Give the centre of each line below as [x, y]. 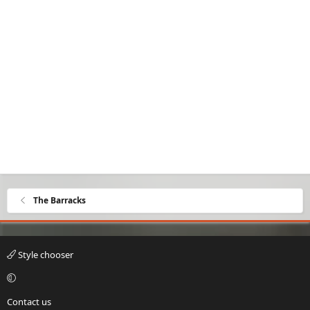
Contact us [29, 301]
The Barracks [60, 200]
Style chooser [45, 254]
